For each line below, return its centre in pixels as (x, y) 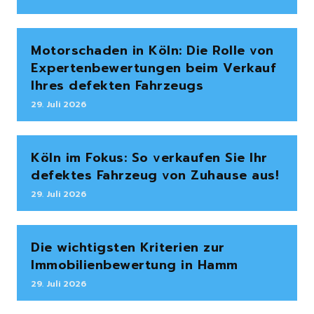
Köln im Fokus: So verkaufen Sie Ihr (149, 158)
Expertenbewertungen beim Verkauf (153, 68)
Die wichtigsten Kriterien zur (128, 248)
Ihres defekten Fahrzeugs (117, 86)
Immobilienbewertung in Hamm (135, 265)
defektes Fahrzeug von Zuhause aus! (155, 176)
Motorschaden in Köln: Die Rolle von (152, 51)
